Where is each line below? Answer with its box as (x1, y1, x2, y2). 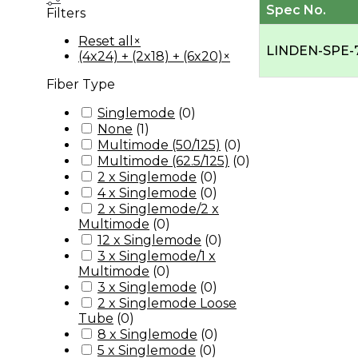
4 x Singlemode (97, 185, 197, 201)
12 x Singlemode (97, 233, 201, 248)
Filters (46, 6, 86, 21)
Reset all (78, 34, 133, 49)
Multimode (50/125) (97, 137, 221, 153)
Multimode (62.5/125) (97, 153, 229, 169)
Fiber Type (46, 77, 115, 92)
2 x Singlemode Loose (97, 296, 237, 311)
